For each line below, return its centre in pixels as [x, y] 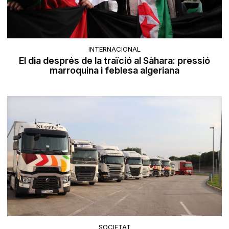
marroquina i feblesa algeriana [114, 71]
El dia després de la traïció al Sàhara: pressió [114, 61]
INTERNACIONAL [114, 49]
